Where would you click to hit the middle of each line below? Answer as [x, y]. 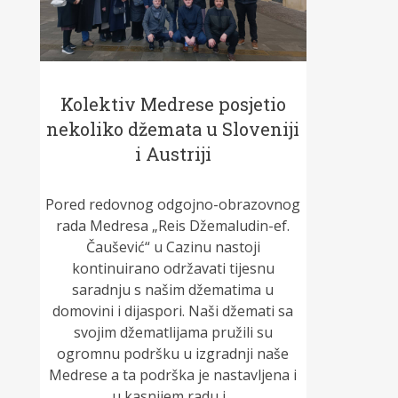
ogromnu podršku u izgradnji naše [173, 354]
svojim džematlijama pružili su [173, 333]
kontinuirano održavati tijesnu [173, 269]
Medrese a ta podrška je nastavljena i [173, 375]
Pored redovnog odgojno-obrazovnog [173, 205]
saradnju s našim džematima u [173, 290]
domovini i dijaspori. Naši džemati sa [173, 311]
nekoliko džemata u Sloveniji [173, 129]
